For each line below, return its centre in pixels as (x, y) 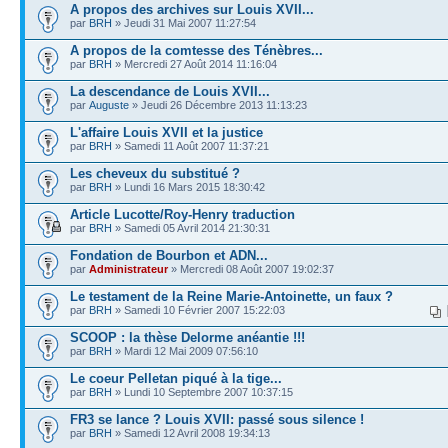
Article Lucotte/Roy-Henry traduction (182, 214)
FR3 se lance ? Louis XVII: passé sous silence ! (217, 419)
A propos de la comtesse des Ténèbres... (196, 50)
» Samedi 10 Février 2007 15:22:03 (198, 309)
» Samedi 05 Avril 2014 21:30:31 (191, 227)
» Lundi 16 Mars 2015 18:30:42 (188, 186)
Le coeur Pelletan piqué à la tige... (176, 378)
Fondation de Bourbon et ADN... (169, 255)
